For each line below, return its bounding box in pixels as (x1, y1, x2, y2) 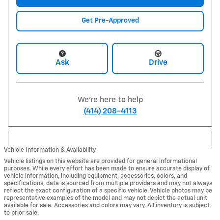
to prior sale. (4, 210, 39, 217)
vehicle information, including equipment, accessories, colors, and (4, 173, 187, 180)
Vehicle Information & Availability (4, 147, 96, 154)
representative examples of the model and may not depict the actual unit (4, 195, 207, 202)
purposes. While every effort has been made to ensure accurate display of (4, 165, 210, 172)
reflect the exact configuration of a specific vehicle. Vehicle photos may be (4, 188, 212, 194)
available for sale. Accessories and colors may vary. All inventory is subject (4, 202, 210, 209)
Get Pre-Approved (81, 17, 139, 24)
